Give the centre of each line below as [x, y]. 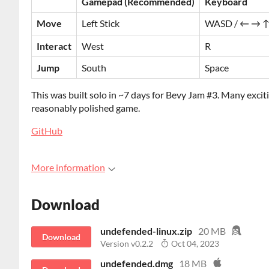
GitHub [47, 131]
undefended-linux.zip [146, 231]
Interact [54, 46]
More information [68, 167]
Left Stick [101, 23]
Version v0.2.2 [127, 244]
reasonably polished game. [86, 108]
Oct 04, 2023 [194, 244]
